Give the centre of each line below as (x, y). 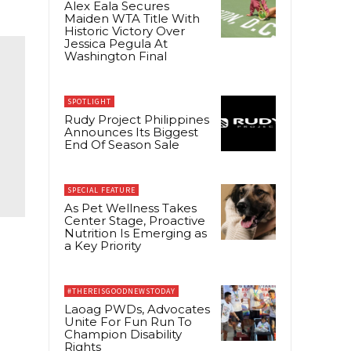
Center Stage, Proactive (135, 221)
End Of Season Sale (122, 145)
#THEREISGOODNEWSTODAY (121, 291)
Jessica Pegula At (116, 44)
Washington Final (116, 56)
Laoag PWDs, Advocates (137, 309)
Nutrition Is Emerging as (136, 233)
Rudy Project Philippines (137, 120)
